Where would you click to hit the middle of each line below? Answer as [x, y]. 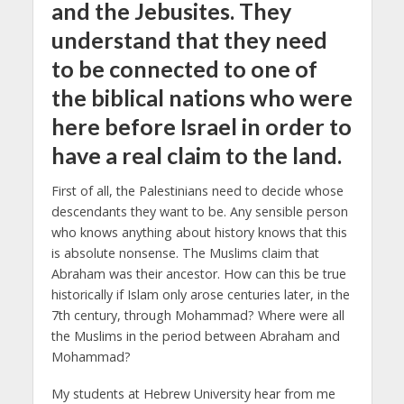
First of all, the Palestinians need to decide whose [197, 191]
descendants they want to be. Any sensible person [199, 212]
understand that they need [189, 39]
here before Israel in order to [201, 126]
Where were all [301, 316]
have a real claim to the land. [196, 155]
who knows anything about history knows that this [199, 233]
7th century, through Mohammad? [154, 316]
